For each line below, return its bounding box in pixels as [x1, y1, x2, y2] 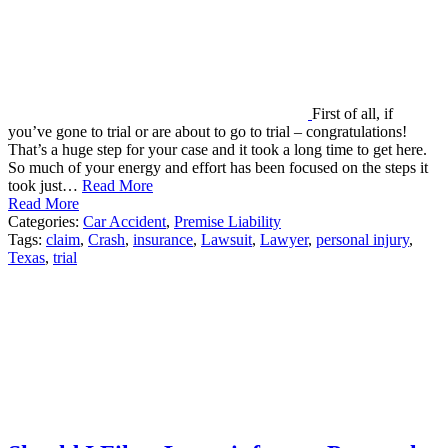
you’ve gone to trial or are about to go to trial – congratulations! [8, 123, 407, 140]
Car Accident [83, 213, 166, 230]
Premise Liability [174, 213, 281, 230]
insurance [133, 231, 193, 248]
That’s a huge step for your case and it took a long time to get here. [8, 141, 427, 158]
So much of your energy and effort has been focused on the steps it [8, 159, 428, 176]
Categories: [8, 213, 83, 230]
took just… [8, 177, 82, 194]
